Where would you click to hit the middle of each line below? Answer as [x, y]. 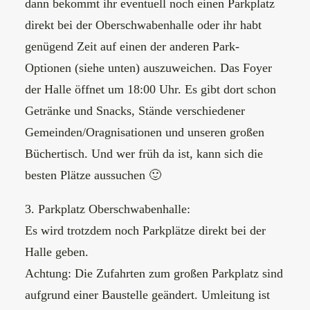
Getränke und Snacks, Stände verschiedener [135, 111]
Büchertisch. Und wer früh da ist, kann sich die [144, 154]
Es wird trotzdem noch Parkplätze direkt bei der [145, 230]
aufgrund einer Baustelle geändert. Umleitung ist [147, 295]
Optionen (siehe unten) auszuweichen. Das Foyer [148, 68]
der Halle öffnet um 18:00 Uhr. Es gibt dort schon [151, 89]
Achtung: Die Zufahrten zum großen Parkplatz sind [154, 273]
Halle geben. [57, 252]
